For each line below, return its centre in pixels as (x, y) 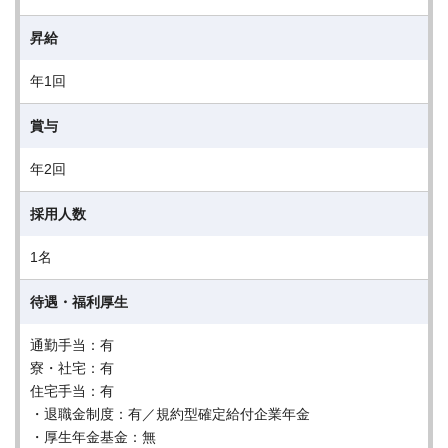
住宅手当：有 (72, 391)
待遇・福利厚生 (79, 302)
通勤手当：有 (72, 345)
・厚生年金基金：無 (93, 437)
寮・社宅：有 (72, 368)
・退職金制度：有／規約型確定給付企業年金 (170, 414)
